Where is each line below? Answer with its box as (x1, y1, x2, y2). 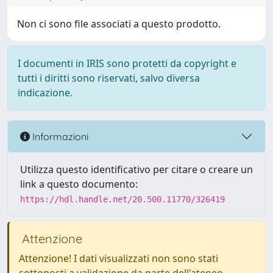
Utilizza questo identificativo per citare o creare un (20, 163, 253, 176)
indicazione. (18, 86, 73, 99)
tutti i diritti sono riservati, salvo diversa (18, 71, 200, 85)
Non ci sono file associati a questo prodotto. (17, 17, 221, 30)
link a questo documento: (20, 177, 138, 191)
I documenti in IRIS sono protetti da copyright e (18, 57, 236, 70)
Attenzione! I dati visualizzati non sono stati (19, 252, 218, 265)
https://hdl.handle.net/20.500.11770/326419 (20, 194, 225, 204)
